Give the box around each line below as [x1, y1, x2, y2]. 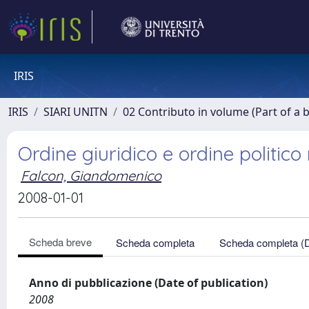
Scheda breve [29, 235, 92, 249]
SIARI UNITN [43, 104, 108, 119]
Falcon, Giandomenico [21, 167, 161, 184]
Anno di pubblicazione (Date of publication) [29, 275, 268, 290]
